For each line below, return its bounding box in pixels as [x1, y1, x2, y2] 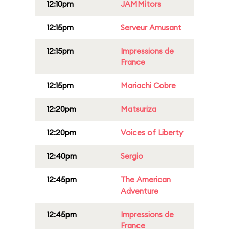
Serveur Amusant [121, 22, 181, 32]
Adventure [121, 186, 158, 196]
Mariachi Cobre [121, 81, 176, 90]
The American [121, 175, 171, 185]
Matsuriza [121, 104, 156, 114]
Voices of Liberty [121, 128, 183, 138]
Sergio [121, 151, 143, 161]
